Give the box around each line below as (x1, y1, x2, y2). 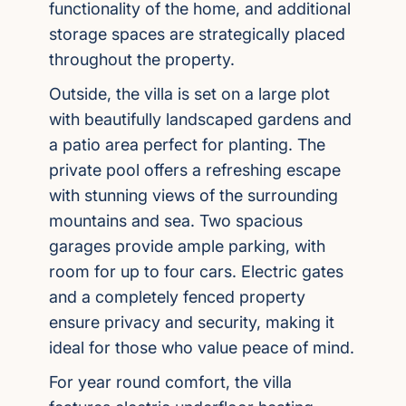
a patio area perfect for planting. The (49, 135, 325, 154)
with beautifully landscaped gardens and (49, 110, 352, 129)
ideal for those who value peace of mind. (49, 338, 354, 357)
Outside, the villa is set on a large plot (49, 84, 330, 103)
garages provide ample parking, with (49, 237, 325, 256)
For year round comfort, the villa (49, 372, 292, 391)
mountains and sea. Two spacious (49, 211, 303, 230)
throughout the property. (49, 50, 235, 69)
